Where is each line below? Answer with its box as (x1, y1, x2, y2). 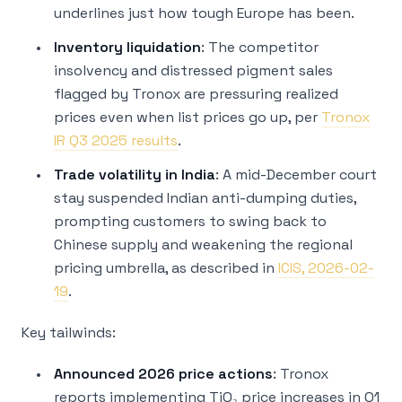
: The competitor (201, 38, 319, 57)
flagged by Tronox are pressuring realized (54, 84, 338, 103)
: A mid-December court (215, 165, 377, 184)
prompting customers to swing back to (54, 212, 327, 231)
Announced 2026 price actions (54, 364, 273, 383)
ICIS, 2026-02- (278, 258, 374, 277)
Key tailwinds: (22, 323, 116, 342)
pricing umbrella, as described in (54, 258, 278, 277)
